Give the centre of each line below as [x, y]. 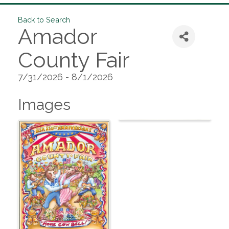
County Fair [74, 60]
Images [44, 105]
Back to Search [44, 20]
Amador [58, 37]
